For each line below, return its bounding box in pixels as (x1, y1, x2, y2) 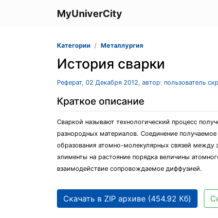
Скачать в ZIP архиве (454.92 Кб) (63, 194, 191, 203)
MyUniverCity (57, 8, 122, 19)
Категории (57, 42, 91, 49)
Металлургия (101, 42, 143, 49)
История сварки (57, 55, 165, 72)
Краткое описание (57, 95, 145, 107)
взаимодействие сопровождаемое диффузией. (57, 165, 202, 172)
